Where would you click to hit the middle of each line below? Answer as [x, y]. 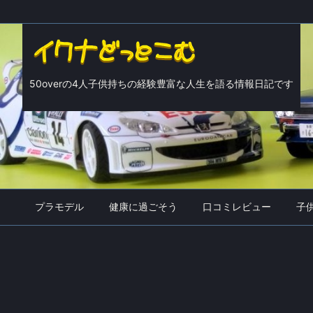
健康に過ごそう [143, 206]
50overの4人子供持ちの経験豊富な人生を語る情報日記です [161, 84]
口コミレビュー [237, 206]
